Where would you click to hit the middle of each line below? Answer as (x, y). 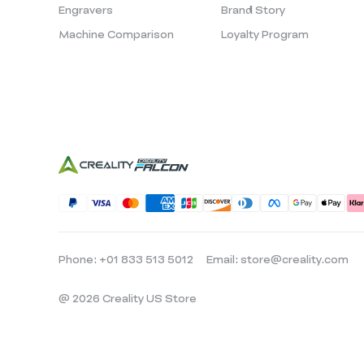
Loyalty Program (265, 34)
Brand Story (253, 9)
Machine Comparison (116, 34)
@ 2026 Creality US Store (128, 298)
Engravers (86, 9)
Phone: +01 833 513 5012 (126, 259)
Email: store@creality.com (277, 259)
